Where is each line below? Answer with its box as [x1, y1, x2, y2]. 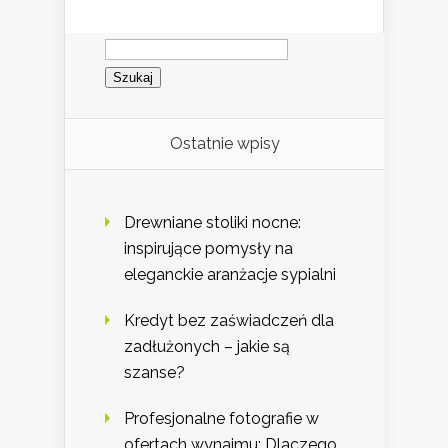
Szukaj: [104, 29, 155, 49]
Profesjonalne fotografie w [124, 408, 319, 428]
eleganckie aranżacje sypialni [124, 264, 336, 284]
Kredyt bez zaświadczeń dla [124, 310, 334, 330]
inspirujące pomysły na [124, 238, 293, 258]
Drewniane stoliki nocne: [124, 212, 301, 232]
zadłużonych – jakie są [124, 336, 290, 356]
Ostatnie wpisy [169, 133, 280, 153]
